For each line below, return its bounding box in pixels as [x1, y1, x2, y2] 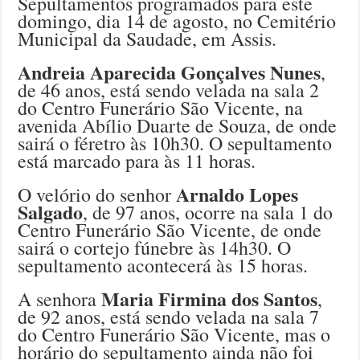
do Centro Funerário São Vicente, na [18, 94, 304, 121]
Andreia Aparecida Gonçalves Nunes [18, 57, 321, 86]
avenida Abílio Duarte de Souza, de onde [18, 112, 337, 138]
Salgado [18, 197, 84, 226]
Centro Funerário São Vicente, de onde [18, 216, 322, 243]
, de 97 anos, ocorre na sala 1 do [83, 198, 333, 225]
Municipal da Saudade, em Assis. [18, 25, 277, 51]
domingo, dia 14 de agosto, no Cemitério [18, 7, 337, 34]
